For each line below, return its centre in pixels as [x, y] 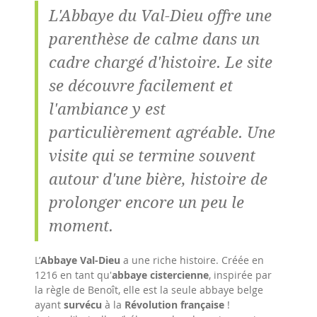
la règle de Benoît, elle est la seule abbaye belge [149, 290]
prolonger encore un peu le [146, 202]
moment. [81, 226]
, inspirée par [240, 275]
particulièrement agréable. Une [162, 132]
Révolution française [174, 305]
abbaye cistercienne [160, 275]
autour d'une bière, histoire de [158, 179]
